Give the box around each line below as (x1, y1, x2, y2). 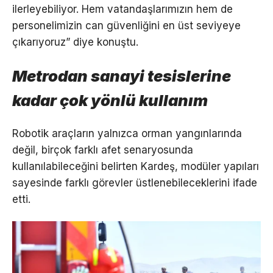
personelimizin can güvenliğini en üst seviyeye (12, 19, 241, 32)
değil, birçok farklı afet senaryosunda (12, 144, 193, 157)
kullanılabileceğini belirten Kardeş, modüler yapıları (12, 160, 259, 173)
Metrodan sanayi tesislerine (12, 66, 231, 86)
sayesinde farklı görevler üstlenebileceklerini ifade (12, 177, 257, 190)
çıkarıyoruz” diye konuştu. (12, 36, 138, 49)
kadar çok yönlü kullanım (12, 91, 208, 110)
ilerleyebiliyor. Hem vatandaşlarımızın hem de (12, 3, 233, 16)
